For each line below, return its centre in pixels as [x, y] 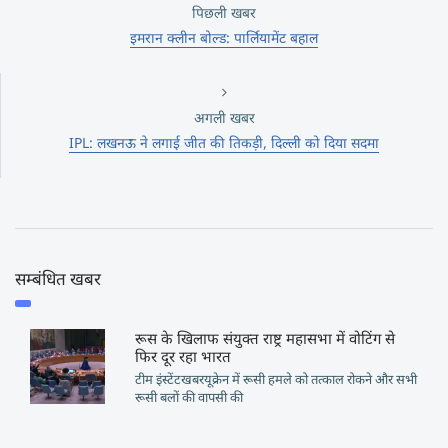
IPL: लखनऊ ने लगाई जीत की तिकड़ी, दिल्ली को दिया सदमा [224, 142]
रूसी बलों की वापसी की [188, 397]
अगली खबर [224, 117]
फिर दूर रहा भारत [182, 356]
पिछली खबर [224, 12]
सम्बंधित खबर [58, 278]
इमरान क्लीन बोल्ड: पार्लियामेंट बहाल [224, 37]
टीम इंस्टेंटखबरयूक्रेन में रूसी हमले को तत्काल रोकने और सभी [275, 379]
